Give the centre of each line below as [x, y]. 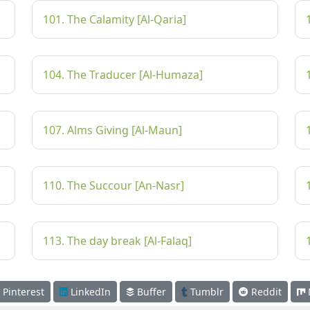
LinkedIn [89, 292]
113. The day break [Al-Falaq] [117, 241]
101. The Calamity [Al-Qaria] [115, 19]
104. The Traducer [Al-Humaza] [123, 75]
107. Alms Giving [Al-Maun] [112, 130]
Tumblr [205, 292]
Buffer [150, 292]
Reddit [265, 292]
